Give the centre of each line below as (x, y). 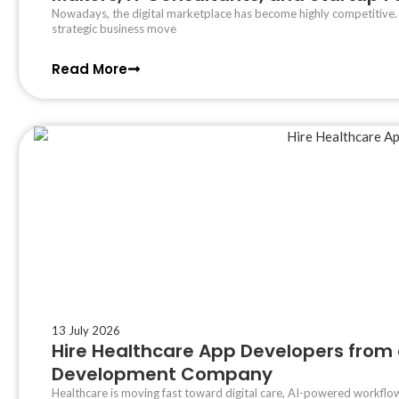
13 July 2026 (86, 330)
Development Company (163, 374)
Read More (90, 69)
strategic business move (114, 28)
